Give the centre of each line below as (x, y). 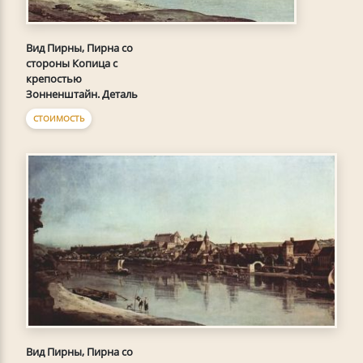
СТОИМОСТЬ (59, 118)
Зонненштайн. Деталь (82, 94)
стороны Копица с (72, 63)
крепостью (54, 78)
